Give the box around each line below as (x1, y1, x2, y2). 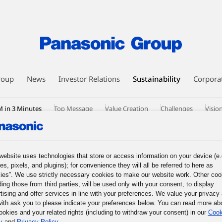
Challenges (161, 104, 193, 113)
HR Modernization (76, 115, 130, 124)
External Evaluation (105, 127, 162, 136)
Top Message (54, 104, 93, 113)
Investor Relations (58, 74, 120, 84)
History (71, 127, 93, 136)
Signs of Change (142, 115, 190, 124)
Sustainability (133, 74, 180, 84)
